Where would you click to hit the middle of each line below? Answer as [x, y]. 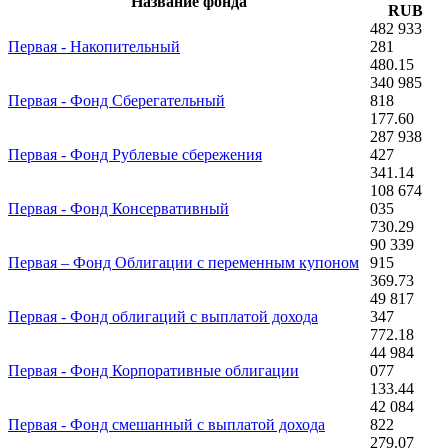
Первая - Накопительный [94, 46]
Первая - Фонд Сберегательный [116, 100]
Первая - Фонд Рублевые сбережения [135, 154]
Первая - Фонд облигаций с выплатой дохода [163, 316]
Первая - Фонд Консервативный [118, 208]
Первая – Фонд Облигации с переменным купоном [183, 262]
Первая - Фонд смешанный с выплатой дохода [166, 424]
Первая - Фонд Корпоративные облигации [153, 370]
